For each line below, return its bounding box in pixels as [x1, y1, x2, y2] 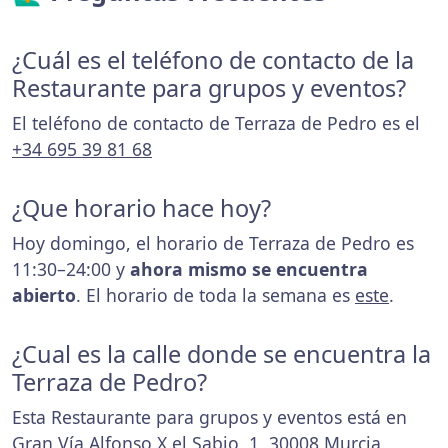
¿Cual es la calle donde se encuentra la [12, 338, 431, 370]
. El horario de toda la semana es [76, 283, 355, 307]
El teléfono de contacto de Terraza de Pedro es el [12, 111, 420, 135]
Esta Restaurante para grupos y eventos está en [12, 405, 407, 429]
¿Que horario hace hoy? [12, 192, 271, 224]
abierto [12, 283, 76, 307]
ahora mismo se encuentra [130, 257, 368, 281]
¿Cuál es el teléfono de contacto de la [12, 44, 414, 76]
